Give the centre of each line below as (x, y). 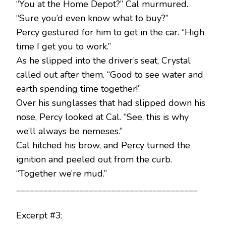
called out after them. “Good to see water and (110, 75)
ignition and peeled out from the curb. (94, 160)
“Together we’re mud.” (62, 174)
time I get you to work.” (64, 47)
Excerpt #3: (39, 216)
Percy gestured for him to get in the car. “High (110, 33)
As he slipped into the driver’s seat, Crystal (103, 61)
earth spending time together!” (78, 89)
